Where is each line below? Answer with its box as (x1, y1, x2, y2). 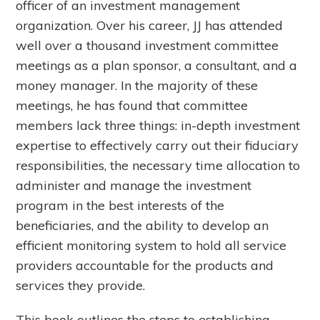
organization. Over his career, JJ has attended (16, 17, 284, 34)
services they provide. (16, 277, 146, 294)
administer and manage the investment (16, 177, 252, 194)
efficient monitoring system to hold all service (16, 237, 287, 254)
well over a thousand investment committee (16, 37, 279, 54)
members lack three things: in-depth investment (16, 117, 301, 134)
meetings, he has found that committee (16, 97, 249, 114)
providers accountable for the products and (16, 257, 274, 274)
